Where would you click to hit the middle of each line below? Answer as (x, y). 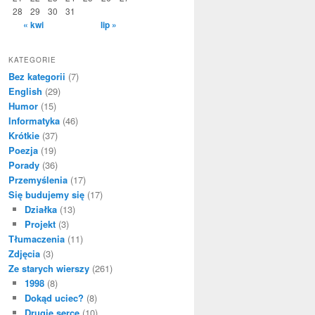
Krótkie (24, 135)
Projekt (40, 224)
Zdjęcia (24, 253)
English (25, 91)
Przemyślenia (38, 179)
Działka (40, 209)
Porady (24, 165)
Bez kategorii (37, 76)
